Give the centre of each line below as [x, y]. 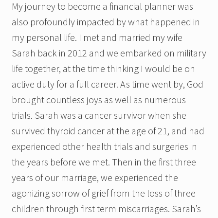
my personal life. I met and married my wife [97, 37]
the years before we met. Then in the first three [104, 162]
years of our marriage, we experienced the [95, 178]
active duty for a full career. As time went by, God [108, 84]
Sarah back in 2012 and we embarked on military [109, 53]
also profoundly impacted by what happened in [106, 22]
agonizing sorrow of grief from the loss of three [104, 193]
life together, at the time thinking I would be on [103, 69]
